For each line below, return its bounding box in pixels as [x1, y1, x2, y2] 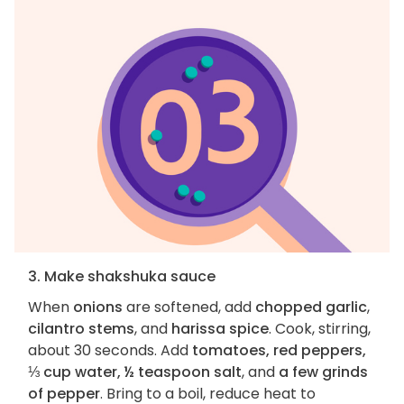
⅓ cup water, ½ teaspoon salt [28, 361, 242, 382]
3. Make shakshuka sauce [28, 265, 216, 287]
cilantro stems [28, 317, 134, 339]
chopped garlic [255, 296, 367, 317]
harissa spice [171, 317, 269, 339]
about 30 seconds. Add [28, 339, 192, 361]
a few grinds [279, 361, 368, 382]
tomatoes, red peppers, [192, 339, 366, 361]
